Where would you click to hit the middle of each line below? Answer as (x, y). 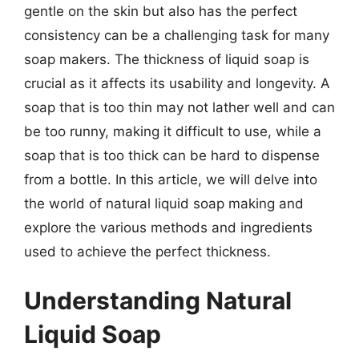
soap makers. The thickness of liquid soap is (167, 59)
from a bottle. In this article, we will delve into (171, 179)
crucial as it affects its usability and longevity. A (177, 83)
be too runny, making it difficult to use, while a (173, 131)
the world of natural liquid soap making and (164, 203)
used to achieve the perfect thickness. (147, 251)
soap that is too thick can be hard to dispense (172, 155)
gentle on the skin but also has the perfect (161, 11)
